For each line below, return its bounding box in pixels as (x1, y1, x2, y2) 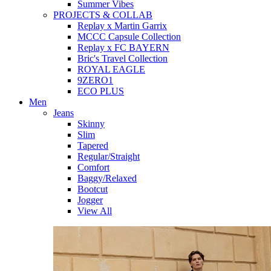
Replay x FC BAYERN (77, 42, 169, 53)
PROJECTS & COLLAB (53, 10, 152, 20)
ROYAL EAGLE (77, 64, 145, 74)
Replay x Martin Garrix (77, 21, 167, 31)
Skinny (77, 119, 105, 129)
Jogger (77, 195, 103, 205)
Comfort (77, 162, 109, 172)
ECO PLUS (77, 86, 124, 96)
